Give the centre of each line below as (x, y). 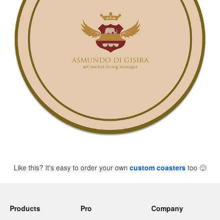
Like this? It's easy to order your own (72, 168)
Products (25, 208)
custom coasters (158, 168)
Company (167, 208)
